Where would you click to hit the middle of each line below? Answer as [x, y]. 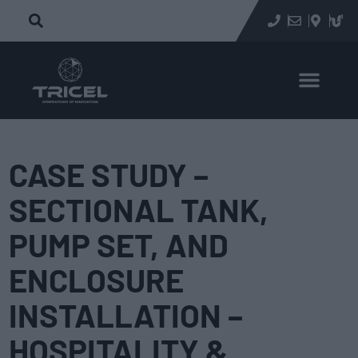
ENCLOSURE [96, 280]
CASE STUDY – [109, 175]
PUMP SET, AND [119, 245]
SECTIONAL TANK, [139, 210]
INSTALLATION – [126, 315]
